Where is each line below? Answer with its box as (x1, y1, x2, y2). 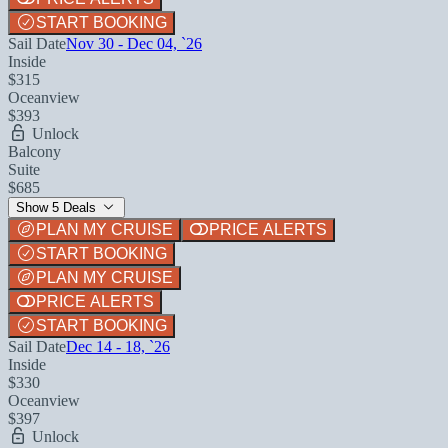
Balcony (8, 142, 61, 160)
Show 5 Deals (16, 199, 100, 215)
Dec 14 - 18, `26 (66, 337, 170, 355)
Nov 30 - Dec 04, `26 (66, 34, 202, 52)
